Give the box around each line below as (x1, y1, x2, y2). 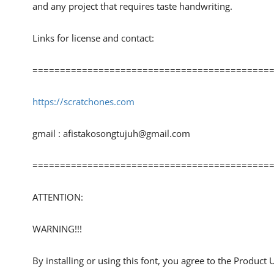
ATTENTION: (32, 190, 83, 203)
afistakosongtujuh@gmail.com (63, 127, 190, 139)
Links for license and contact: (32, 31, 154, 44)
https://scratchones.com (32, 95, 135, 108)
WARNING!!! (32, 222, 82, 235)
